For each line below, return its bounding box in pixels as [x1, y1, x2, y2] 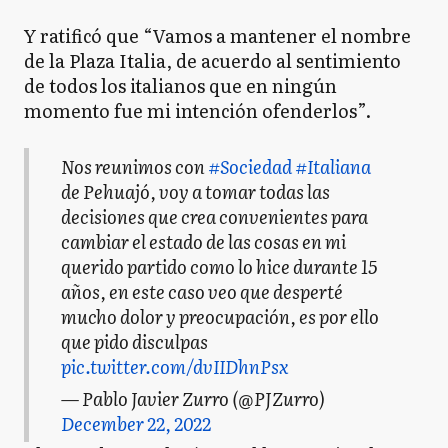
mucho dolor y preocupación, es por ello [61, 303, 379, 331]
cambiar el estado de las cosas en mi [61, 228, 346, 256]
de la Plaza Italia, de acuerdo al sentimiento [24, 47, 401, 74]
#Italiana [295, 153, 371, 181]
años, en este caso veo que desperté [61, 278, 343, 306]
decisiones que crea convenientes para [61, 203, 368, 231]
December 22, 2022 [61, 409, 211, 437]
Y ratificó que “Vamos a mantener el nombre [24, 22, 411, 49]
